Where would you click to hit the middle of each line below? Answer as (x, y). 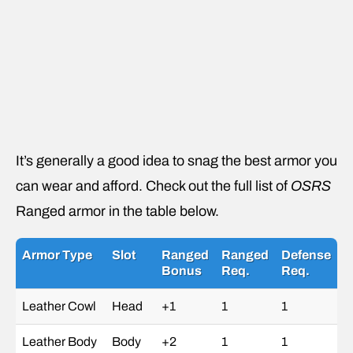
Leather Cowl (59, 306)
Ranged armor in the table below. (117, 211)
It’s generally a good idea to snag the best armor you (176, 160)
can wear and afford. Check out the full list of (153, 186)
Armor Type (57, 255)
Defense (306, 255)
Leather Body (59, 341)
